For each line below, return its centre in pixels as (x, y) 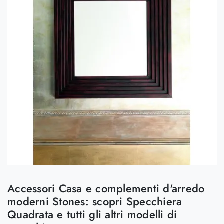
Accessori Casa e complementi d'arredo (106, 188)
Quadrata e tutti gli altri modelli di (92, 214)
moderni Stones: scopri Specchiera (95, 201)
